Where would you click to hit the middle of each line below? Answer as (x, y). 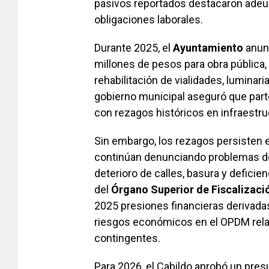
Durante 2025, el (134, 48)
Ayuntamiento (208, 48)
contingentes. (127, 238)
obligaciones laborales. (149, 20)
